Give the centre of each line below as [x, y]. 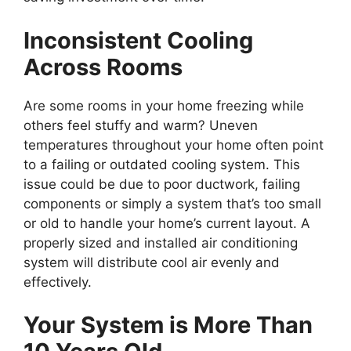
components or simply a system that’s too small [172, 203]
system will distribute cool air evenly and [152, 262]
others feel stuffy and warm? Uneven [141, 125]
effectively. [58, 282]
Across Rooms [103, 67]
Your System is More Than [168, 325]
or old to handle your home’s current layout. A [167, 223]
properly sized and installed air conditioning [161, 242]
